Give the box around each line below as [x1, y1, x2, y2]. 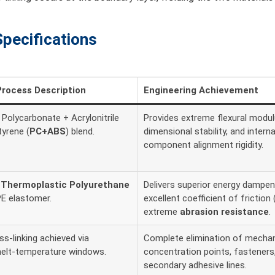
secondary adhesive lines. [144, 260, 247, 271]
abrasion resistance [180, 206, 269, 218]
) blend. [66, 126, 95, 137]
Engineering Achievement [144, 85, 258, 96]
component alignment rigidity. [144, 139, 263, 151]
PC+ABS [29, 126, 66, 137]
